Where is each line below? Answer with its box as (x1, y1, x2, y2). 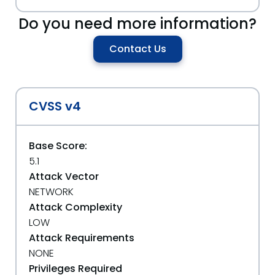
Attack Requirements (29, 231, 134, 245)
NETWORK (29, 185, 74, 199)
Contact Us (109, 42, 166, 56)
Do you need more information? (18, 14, 257, 34)
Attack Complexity (29, 200, 122, 214)
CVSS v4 (29, 98, 81, 115)
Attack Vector (29, 169, 99, 184)
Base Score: (29, 139, 87, 153)
